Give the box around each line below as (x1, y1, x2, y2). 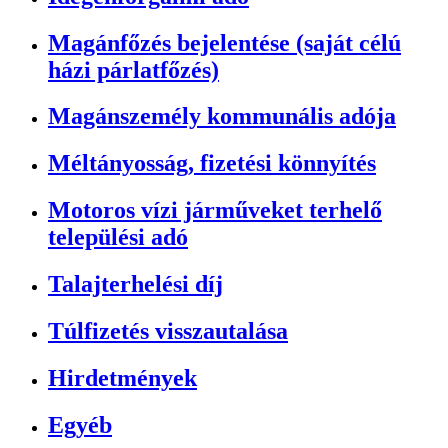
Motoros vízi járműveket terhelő (48, 197, 382, 224)
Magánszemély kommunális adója (48, 103, 396, 130)
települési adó (48, 224, 188, 251)
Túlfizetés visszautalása (48, 318, 288, 345)
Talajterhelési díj (48, 271, 223, 298)
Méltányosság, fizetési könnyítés (48, 150, 376, 177)
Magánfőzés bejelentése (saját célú (48, 29, 401, 56)
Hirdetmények (48, 365, 197, 391)
